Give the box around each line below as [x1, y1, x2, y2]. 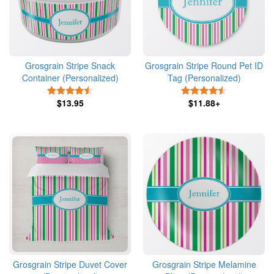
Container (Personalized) [21, 72, 119, 84]
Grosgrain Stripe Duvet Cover [13, 258, 127, 270]
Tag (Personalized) [167, 72, 241, 84]
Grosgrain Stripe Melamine [152, 258, 256, 270]
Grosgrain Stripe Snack [25, 59, 115, 72]
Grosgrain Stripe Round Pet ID [145, 59, 263, 72]
